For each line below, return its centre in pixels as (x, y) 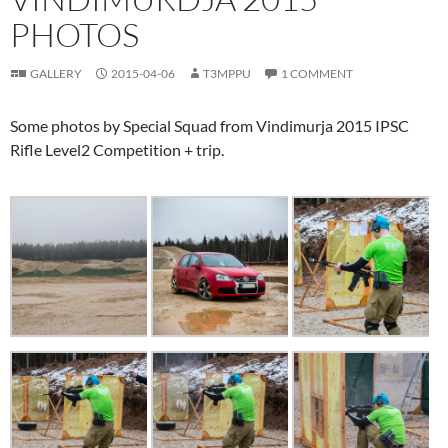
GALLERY (56, 74)
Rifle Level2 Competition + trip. (117, 150)
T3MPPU (227, 74)
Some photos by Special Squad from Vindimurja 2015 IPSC (209, 126)
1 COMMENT (317, 74)
